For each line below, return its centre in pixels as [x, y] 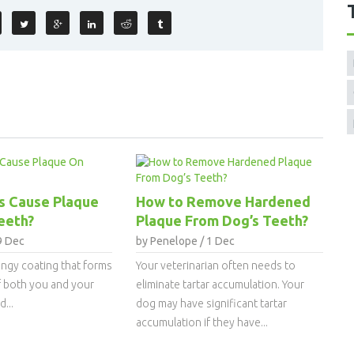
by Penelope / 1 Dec [186, 241]
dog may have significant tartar [212, 303]
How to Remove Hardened [224, 201]
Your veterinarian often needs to [216, 265]
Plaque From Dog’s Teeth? [222, 220]
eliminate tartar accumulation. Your [220, 284]
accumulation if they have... [202, 322]
